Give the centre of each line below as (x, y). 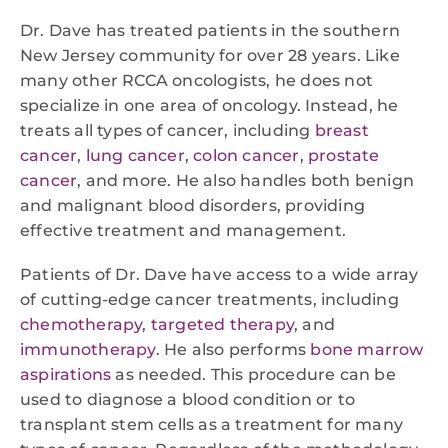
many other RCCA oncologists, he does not (197, 80)
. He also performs (233, 350)
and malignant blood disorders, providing (193, 205)
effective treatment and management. (183, 230)
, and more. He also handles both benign (246, 180)
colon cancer (246, 155)
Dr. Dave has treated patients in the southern (210, 30)
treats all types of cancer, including (167, 130)
